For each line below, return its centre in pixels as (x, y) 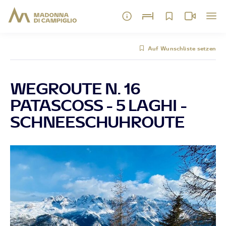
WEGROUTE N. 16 (75, 88)
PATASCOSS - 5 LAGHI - (98, 105)
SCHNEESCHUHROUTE (98, 122)
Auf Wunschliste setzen (182, 48)
